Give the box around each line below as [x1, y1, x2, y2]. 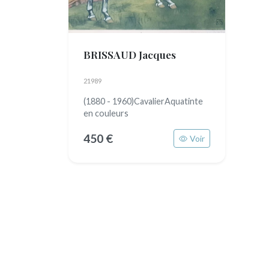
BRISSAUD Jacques [83, 47, 176, 61]
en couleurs [83, 108, 128, 118]
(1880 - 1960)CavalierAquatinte [83, 96, 203, 106]
